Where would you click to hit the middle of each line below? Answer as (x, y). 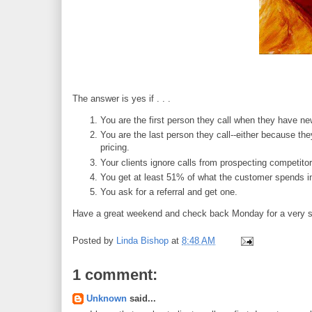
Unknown (107, 298)
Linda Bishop (142, 240)
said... (141, 298)
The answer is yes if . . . (122, 99)
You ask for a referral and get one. (169, 192)
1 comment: (115, 274)
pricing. (115, 148)
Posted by (94, 240)
